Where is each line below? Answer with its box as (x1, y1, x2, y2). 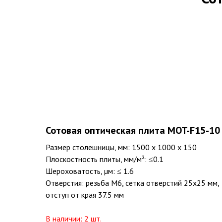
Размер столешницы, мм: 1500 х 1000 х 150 (46, 142, 197, 152)
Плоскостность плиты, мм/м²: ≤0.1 (46, 154, 164, 164)
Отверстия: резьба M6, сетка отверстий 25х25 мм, (46, 177, 219, 188)
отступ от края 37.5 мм (46, 189, 124, 200)
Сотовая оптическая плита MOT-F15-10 (46, 123, 220, 137)
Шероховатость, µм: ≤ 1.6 (46, 166, 134, 176)
